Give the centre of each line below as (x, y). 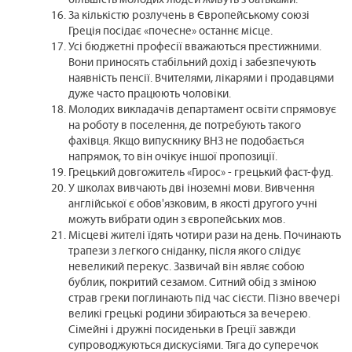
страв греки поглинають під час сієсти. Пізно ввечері (205, 299)
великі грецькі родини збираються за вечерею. (190, 315)
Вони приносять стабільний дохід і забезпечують (192, 64)
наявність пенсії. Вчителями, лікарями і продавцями (202, 79)
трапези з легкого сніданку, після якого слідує (185, 252)
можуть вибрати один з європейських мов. (177, 221)
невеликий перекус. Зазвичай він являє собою (187, 268)
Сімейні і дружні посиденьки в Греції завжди (182, 331)
